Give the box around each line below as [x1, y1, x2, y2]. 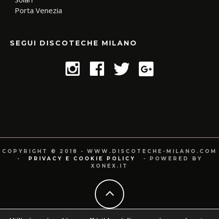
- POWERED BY [140, 155, 202, 162]
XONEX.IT [91, 163, 128, 170]
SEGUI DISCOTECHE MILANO [10, 39, 137, 48]
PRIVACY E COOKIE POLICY [28, 155, 135, 162]
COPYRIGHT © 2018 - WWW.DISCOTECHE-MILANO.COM [2, 148, 217, 155]
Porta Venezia [15, 5, 62, 16]
